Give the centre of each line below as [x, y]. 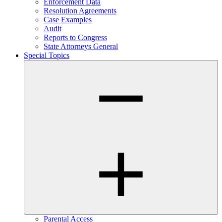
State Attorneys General [81, 47]
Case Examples [68, 20]
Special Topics [47, 55]
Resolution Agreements [80, 11]
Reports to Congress [75, 38]
